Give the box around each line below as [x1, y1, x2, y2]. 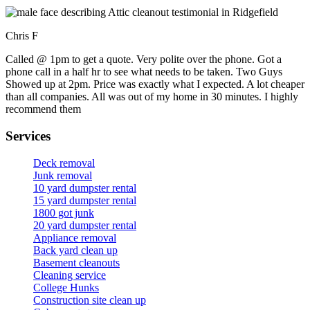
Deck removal [33, 156, 95, 169]
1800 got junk [33, 206, 94, 219]
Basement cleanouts [33, 256, 120, 268]
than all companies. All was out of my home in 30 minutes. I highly [6, 91, 298, 103]
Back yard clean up [33, 244, 118, 256]
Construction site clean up [33, 293, 146, 306]
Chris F [6, 30, 38, 42]
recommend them [6, 103, 81, 116]
